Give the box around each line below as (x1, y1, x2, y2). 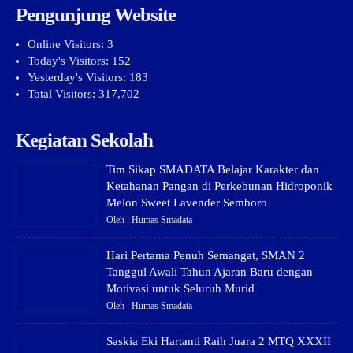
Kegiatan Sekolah (15, 129, 153, 150)
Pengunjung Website (15, 4, 176, 25)
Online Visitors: (27, 38, 107, 50)
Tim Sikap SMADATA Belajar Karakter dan (106, 163, 319, 176)
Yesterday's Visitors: (27, 71, 129, 84)
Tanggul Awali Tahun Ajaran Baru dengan (106, 266, 313, 278)
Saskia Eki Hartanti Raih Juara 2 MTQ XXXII (106, 335, 331, 347)
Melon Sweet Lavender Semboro (106, 196, 267, 209)
